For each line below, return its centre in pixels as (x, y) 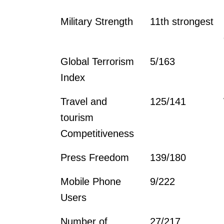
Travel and (84, 101)
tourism (77, 117)
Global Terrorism (97, 61)
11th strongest (182, 21)
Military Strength (97, 21)
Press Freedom (95, 157)
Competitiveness (97, 133)
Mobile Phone (91, 181)
